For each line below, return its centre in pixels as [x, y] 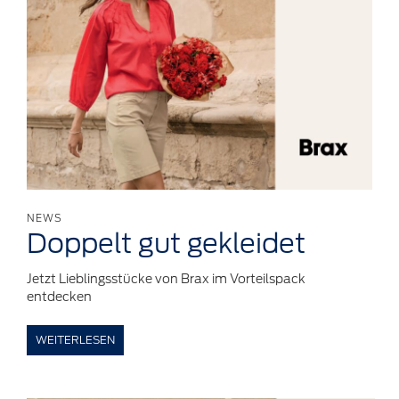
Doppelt [79, 244]
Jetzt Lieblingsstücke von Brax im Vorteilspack [166, 279]
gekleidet [246, 244]
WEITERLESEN [75, 340]
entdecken [59, 297]
